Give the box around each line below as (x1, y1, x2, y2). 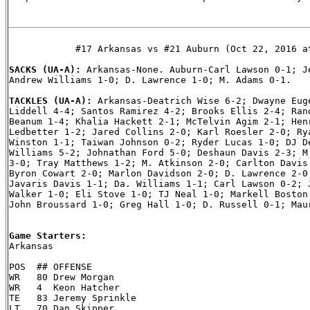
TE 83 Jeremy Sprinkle (9, 292, 136, 303)
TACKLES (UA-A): (9, 95, 98, 106)
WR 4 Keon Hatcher (9, 282, 120, 293)
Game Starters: (9, 230, 86, 241)
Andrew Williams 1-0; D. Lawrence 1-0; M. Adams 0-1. (9, 74, 291, 85)
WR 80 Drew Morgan (9, 271, 114, 282)
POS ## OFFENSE (9, 261, 92, 272)
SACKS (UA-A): (9, 64, 86, 75)
